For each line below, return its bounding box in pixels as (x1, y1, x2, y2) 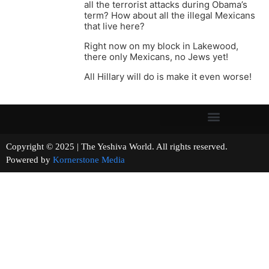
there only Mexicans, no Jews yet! (84, 51, 228, 63)
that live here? (84, 20, 145, 32)
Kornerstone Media (53, 155, 125, 165)
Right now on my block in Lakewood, (84, 40, 238, 52)
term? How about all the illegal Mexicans (84, 10, 255, 22)
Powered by (6, 155, 53, 165)
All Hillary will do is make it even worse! (84, 71, 252, 83)
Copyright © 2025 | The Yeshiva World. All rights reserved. (6, 142, 261, 152)
